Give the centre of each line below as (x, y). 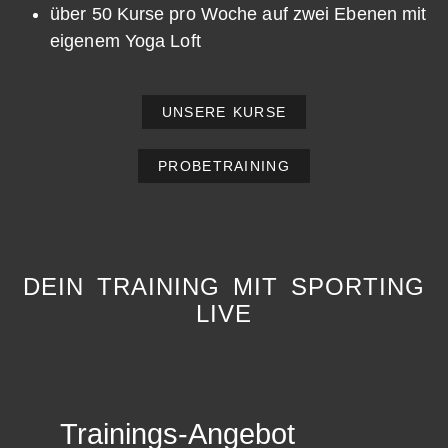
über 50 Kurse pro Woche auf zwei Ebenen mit (238, 13)
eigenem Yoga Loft (125, 40)
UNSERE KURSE (224, 111)
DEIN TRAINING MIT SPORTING (224, 286)
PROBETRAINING (224, 165)
